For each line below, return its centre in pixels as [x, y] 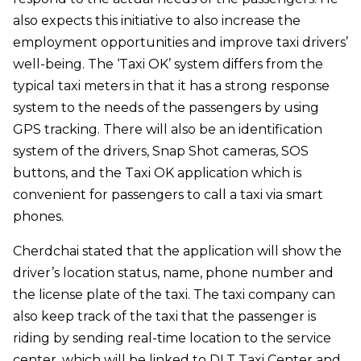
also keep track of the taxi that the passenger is [164, 316]
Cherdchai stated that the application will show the [177, 251]
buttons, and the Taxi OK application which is [157, 172]
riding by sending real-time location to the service [172, 338]
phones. [38, 216]
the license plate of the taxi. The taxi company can [174, 294]
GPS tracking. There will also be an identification [168, 129]
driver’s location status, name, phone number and [173, 272]
